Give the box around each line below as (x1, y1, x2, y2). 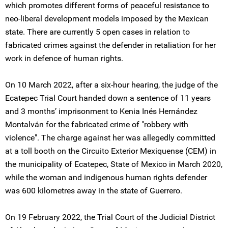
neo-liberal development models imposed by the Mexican (5, 14, 209, 23)
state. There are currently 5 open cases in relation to (5, 27, 190, 37)
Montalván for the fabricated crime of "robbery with (5, 120, 188, 129)
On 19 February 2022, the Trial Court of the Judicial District (5, 212, 215, 222)
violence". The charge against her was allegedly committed (5, 133, 215, 142)
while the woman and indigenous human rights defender (5, 173, 207, 182)
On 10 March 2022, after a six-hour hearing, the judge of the (5, 80, 218, 90)
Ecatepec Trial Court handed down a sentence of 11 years (5, 93, 211, 103)
